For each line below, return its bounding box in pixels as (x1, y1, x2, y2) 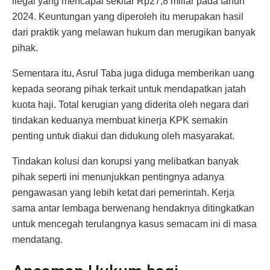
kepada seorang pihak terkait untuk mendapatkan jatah (12, 83, 246, 94)
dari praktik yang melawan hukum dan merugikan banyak (12, 27, 256, 37)
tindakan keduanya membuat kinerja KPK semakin (12, 115, 228, 125)
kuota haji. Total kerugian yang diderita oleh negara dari (12, 99, 249, 110)
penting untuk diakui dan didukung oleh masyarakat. (12, 130, 234, 141)
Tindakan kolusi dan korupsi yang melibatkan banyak (12, 155, 239, 166)
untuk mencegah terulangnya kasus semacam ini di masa (12, 218, 257, 229)
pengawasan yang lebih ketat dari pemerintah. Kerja (12, 187, 234, 198)
